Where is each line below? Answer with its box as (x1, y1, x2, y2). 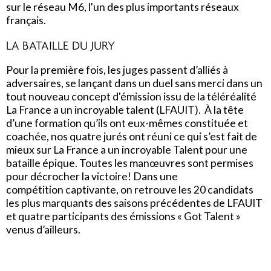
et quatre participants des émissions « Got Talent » (6, 210, 241, 223)
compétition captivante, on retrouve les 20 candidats (6, 183, 253, 197)
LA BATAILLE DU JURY (6, 38, 115, 53)
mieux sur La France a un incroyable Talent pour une (6, 143, 247, 157)
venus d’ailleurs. (6, 223, 80, 237)
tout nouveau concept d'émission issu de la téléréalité (6, 90, 256, 103)
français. (6, 14, 46, 27)
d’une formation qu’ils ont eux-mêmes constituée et (6, 117, 248, 130)
